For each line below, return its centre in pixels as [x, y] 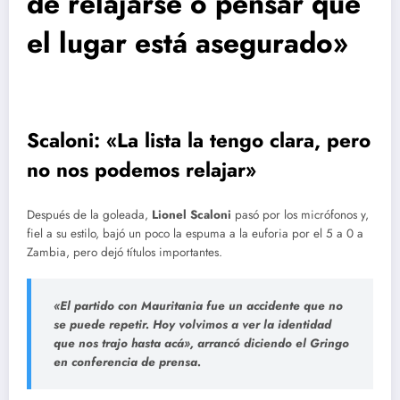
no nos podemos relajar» [142, 170]
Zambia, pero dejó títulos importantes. [125, 252]
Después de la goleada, [89, 214]
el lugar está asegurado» [187, 43]
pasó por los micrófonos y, [300, 214]
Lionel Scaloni [192, 214]
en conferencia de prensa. [127, 362]
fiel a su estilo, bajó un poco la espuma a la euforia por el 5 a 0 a [195, 233]
